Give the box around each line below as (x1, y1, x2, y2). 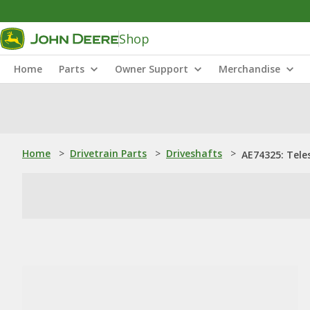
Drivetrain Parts (70, 147, 147, 160)
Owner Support (115, 62, 188, 75)
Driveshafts (166, 147, 222, 160)
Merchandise (219, 62, 280, 75)
